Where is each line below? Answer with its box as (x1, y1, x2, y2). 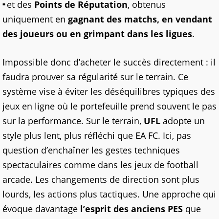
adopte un (160, 114, 205, 127)
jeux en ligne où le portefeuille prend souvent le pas (2, 100, 217, 112)
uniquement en (2, 13, 68, 25)
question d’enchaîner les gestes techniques (2, 144, 180, 156)
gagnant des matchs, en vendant (68, 13, 212, 25)
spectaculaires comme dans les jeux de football (2, 158, 198, 171)
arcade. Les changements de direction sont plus (2, 173, 199, 185)
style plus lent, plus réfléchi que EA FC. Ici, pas (2, 129, 191, 141)
